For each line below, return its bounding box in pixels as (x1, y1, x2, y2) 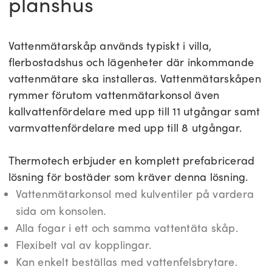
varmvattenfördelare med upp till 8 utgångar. (8, 120, 242, 135)
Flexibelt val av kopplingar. (15, 237, 152, 253)
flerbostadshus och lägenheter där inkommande (8, 55, 254, 70)
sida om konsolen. (15, 203, 106, 219)
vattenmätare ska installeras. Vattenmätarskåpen (8, 71, 261, 86)
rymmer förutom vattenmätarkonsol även (8, 87, 220, 103)
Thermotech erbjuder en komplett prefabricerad (8, 153, 255, 168)
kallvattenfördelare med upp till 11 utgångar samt (8, 104, 260, 119)
